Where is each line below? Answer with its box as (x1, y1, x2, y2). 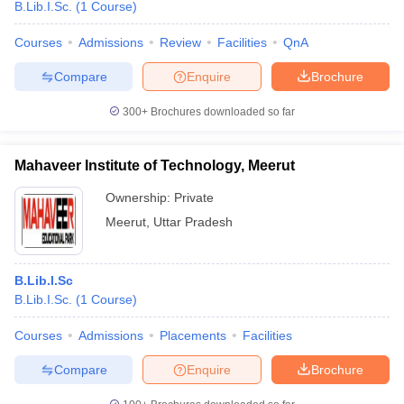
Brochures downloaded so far (148, 106, 295, 118)
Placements (160, 328, 226, 343)
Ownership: (106, 190, 174, 205)
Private (174, 190, 214, 205)
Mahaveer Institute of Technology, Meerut (14, 158, 295, 173)
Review (160, 35, 201, 50)
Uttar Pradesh (153, 215, 233, 229)
